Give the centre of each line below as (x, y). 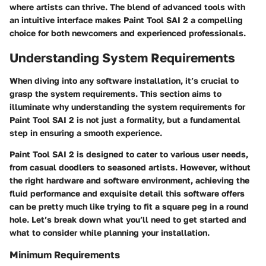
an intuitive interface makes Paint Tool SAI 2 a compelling (126, 20)
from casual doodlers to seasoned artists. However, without (130, 167)
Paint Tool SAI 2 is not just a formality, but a (100, 119)
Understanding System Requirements (122, 58)
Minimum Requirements (65, 254)
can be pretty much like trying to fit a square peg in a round (129, 206)
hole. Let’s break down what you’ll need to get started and (128, 219)
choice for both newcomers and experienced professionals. (128, 33)
